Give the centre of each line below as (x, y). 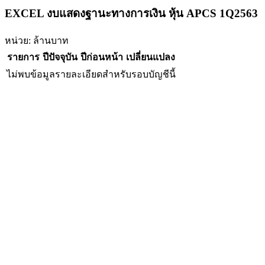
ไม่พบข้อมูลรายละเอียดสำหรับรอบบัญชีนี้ (91, 74)
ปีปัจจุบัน (60, 57)
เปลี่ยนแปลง (151, 57)
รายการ (23, 57)
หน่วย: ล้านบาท (37, 40)
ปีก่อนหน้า (101, 57)
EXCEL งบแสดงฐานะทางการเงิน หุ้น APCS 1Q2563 (131, 13)
